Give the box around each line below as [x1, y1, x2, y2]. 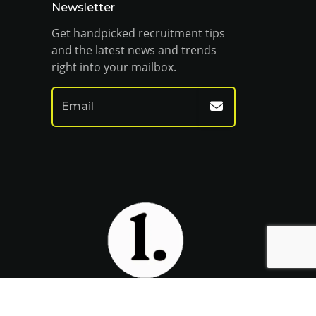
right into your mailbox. [51, 59, 176, 75]
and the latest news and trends [51, 42, 217, 58]
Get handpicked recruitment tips [51, 25, 225, 41]
